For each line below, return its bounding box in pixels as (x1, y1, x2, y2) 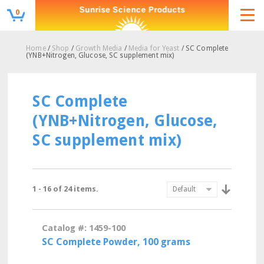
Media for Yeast (128, 44, 180, 52)
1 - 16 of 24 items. (32, 184, 99, 193)
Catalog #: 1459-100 (42, 223, 126, 233)
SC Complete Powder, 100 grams (42, 236, 191, 247)
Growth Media (75, 44, 123, 52)
